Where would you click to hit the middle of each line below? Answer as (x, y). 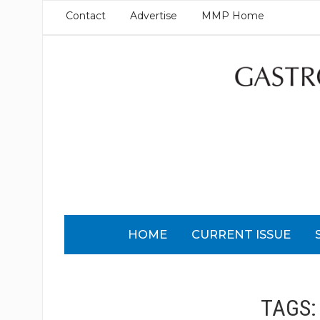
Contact (85, 16)
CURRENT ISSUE (241, 234)
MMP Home (232, 16)
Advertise (153, 16)
